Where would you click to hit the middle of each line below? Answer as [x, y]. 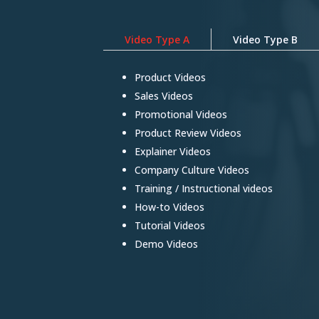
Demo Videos [166, 244]
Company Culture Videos [192, 169]
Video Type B [265, 39]
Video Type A [157, 39]
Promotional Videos [181, 114]
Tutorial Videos [169, 225]
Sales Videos [163, 95]
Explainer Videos [172, 151]
